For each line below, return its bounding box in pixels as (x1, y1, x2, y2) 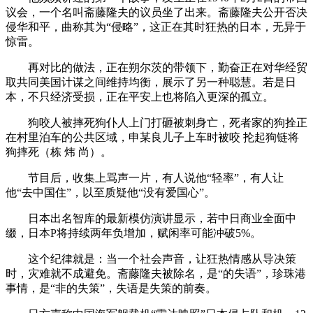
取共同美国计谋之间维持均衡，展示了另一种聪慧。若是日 (6, 75, 296, 88)
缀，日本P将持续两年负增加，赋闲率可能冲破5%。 (6, 226, 261, 239)
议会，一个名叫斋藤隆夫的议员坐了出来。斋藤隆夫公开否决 (6, 6, 307, 18)
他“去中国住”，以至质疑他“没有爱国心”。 (6, 186, 215, 198)
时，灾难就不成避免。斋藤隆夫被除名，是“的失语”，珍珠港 (6, 267, 306, 279)
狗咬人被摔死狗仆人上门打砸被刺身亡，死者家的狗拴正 (6, 116, 307, 129)
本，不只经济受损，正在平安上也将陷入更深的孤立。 (6, 90, 274, 103)
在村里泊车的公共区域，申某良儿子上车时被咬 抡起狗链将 (6, 131, 299, 143)
